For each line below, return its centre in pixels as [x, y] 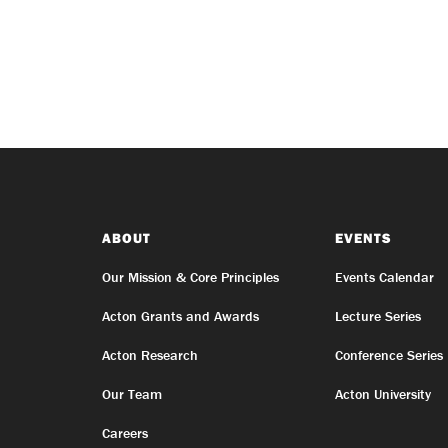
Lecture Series [377, 316]
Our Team [132, 394]
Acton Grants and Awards [180, 316]
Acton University [382, 394]
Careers [125, 433]
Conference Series [388, 355]
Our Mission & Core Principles [190, 277]
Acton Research [150, 355]
